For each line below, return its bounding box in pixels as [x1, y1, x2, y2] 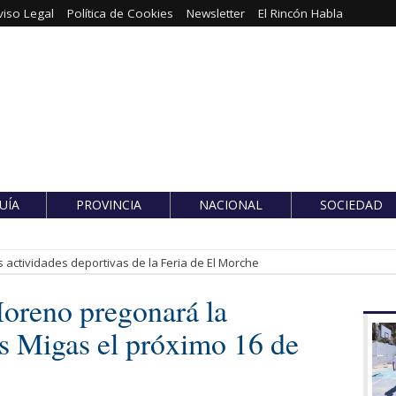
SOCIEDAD [319, 195, 383, 213]
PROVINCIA [75, 195, 141, 213]
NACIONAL [199, 195, 263, 213]
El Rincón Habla [257, 5, 343, 21]
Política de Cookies [66, 5, 173, 21]
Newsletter [186, 5, 245, 21]
